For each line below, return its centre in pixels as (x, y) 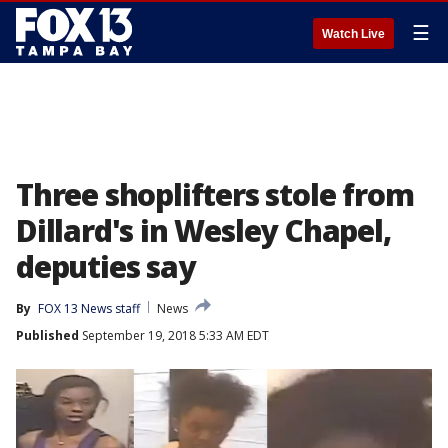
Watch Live (353, 34)
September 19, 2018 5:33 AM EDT (174, 335)
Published (47, 335)
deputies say (105, 266)
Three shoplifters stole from (215, 194)
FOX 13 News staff (89, 308)
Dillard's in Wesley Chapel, (203, 230)
